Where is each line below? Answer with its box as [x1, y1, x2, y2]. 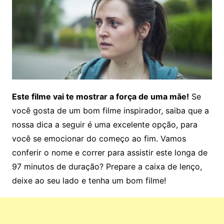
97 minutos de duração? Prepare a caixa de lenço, [11, 161, 202, 172]
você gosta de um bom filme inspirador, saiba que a [11, 105, 209, 116]
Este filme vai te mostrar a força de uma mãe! [11, 91, 189, 102]
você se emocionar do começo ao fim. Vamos [11, 133, 186, 144]
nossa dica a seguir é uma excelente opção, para [11, 119, 197, 130]
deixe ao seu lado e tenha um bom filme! [11, 175, 166, 186]
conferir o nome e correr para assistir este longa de [11, 147, 207, 158]
